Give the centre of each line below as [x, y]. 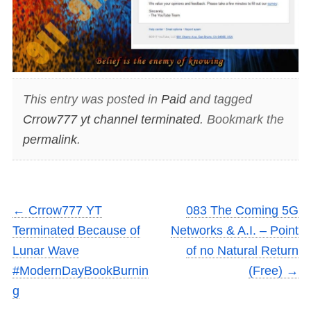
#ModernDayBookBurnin [81, 271]
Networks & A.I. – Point [235, 231]
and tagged [219, 99]
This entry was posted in [92, 99]
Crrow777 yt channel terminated [111, 119]
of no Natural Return [242, 251]
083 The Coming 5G [242, 211]
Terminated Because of [76, 231]
